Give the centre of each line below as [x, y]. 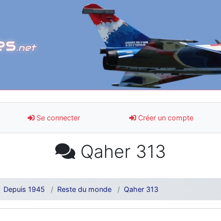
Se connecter [57, 117]
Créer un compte [165, 117]
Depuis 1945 [24, 189]
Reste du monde [84, 189]
